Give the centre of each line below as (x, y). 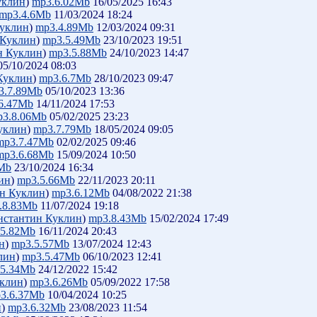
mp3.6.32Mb (37, 307)
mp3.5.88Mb (78, 53)
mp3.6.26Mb (59, 282)
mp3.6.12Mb (81, 193)
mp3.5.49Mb (71, 40)
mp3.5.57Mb (40, 244)
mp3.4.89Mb (64, 27)
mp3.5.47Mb (51, 257)
